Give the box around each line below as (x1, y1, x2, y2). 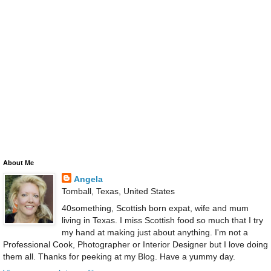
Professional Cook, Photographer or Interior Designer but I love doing (3, 239, 268, 249)
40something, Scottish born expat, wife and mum (61, 203, 249, 213)
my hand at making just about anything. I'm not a (61, 227, 248, 237)
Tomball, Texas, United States (61, 186, 175, 197)
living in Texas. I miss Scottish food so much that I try (61, 215, 263, 225)
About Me (3, 159, 34, 167)
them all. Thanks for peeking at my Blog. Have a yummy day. (3, 251, 235, 261)
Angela (73, 174, 103, 184)
